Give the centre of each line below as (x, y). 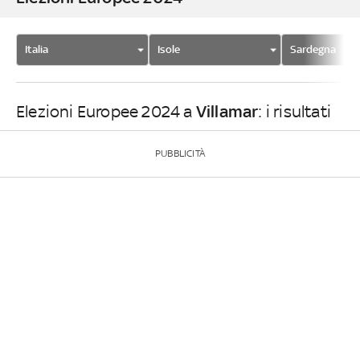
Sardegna (313, 49)
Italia (37, 49)
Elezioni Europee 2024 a (106, 111)
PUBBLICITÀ (180, 153)
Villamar (227, 111)
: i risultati (295, 111)
